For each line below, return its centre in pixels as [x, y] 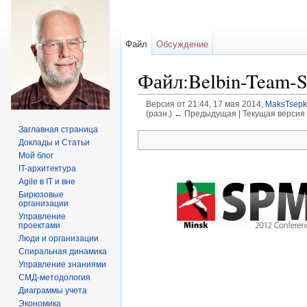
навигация [212, 124]
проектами [40, 225]
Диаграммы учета [53, 291]
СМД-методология [55, 278]
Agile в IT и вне [47, 182]
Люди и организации [59, 238]
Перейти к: [163, 124]
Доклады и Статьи [54, 143]
